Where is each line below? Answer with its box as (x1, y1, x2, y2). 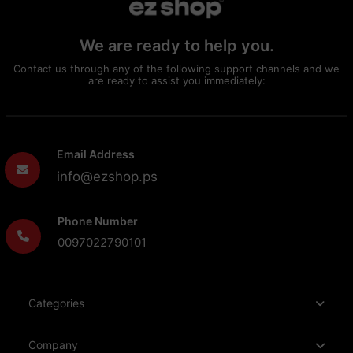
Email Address (57, 147, 136, 162)
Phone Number (58, 214, 139, 228)
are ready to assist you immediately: (87, 74, 266, 87)
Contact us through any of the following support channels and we (13, 62, 340, 76)
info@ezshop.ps (57, 169, 158, 185)
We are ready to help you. (79, 36, 274, 56)
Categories (28, 296, 84, 310)
